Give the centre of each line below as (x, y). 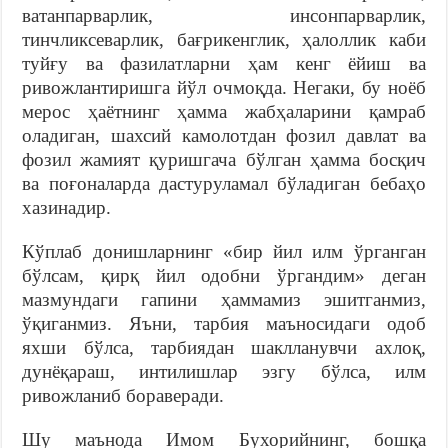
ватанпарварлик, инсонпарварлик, (224, 15)
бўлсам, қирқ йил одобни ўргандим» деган (224, 275)
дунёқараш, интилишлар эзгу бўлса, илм (224, 371)
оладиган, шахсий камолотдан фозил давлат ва (224, 135)
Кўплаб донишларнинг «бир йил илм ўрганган (224, 251)
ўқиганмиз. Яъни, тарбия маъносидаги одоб (224, 323)
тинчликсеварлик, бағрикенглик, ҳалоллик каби (224, 39)
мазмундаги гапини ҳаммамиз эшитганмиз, (224, 299)
